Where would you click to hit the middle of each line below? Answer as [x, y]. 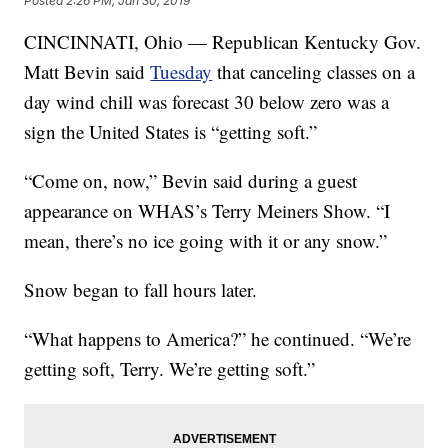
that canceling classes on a [316, 72]
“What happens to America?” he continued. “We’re [218, 339]
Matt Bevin [70, 72]
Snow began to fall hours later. [141, 290]
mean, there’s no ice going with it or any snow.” [206, 241]
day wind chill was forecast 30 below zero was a [207, 102]
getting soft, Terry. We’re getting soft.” [170, 369]
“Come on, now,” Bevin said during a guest [191, 181]
